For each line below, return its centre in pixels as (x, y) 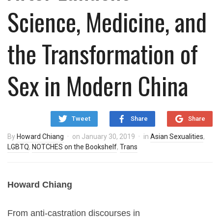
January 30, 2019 (108, 137)
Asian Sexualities (177, 137)
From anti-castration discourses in (74, 213)
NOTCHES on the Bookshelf (74, 147)
